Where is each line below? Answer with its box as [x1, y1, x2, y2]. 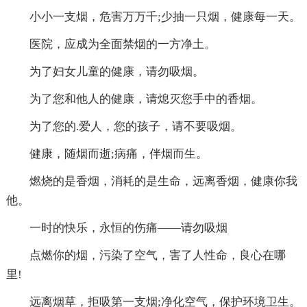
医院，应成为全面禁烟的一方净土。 [29, 37, 216, 51]
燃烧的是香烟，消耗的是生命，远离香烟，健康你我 [29, 174, 297, 188]
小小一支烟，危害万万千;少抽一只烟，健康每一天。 [29, 10, 301, 23]
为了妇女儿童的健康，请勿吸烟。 [29, 64, 204, 78]
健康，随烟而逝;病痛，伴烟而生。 [29, 147, 208, 160]
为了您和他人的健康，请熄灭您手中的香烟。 [29, 92, 262, 106]
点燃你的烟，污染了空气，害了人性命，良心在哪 [29, 248, 286, 262]
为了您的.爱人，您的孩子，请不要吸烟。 [29, 119, 242, 133]
